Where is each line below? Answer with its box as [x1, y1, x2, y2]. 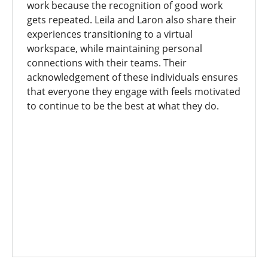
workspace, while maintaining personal [27, 42, 202, 55]
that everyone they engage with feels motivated [27, 85, 240, 98]
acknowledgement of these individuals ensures [27, 71, 238, 84]
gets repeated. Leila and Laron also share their [27, 13, 236, 26]
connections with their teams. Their [27, 56, 187, 69]
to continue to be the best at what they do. [27, 99, 219, 112]
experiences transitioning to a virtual [27, 28, 193, 41]
